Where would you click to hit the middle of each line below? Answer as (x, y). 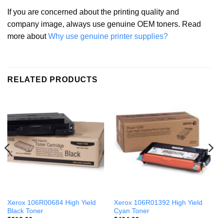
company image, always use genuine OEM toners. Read (104, 24)
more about (28, 36)
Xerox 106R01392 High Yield (158, 202)
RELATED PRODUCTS (53, 80)
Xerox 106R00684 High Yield (51, 202)
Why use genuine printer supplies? (108, 36)
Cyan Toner (131, 211)
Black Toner (25, 211)
